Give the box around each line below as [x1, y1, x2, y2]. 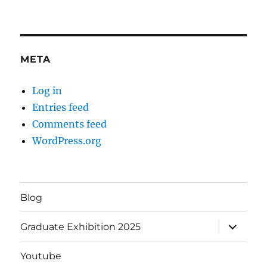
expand [217, 218, 258, 229]
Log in [32, 85, 63, 97]
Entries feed [32, 101, 89, 114]
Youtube [20, 250, 62, 262]
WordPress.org [32, 135, 102, 147]
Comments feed [32, 118, 107, 131]
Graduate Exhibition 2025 [20, 221, 141, 232]
